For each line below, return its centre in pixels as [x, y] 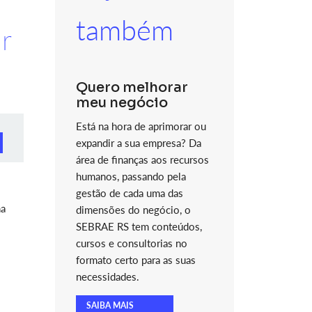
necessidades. [107, 276]
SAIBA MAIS [110, 305]
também [124, 30]
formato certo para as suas [135, 260]
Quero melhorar [132, 87]
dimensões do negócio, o [133, 210]
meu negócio [122, 103]
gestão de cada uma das [129, 193]
